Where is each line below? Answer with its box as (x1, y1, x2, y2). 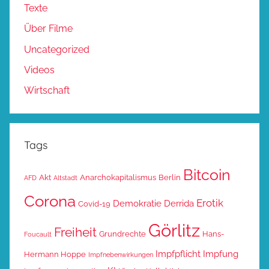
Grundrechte (99, 229, 146, 239)
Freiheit (54, 225, 97, 240)
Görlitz (148, 220, 200, 241)
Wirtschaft (24, 85, 70, 97)
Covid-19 (78, 199, 110, 209)
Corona (24, 192, 76, 211)
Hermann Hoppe (24, 250, 86, 259)
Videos (24, 64, 55, 76)
